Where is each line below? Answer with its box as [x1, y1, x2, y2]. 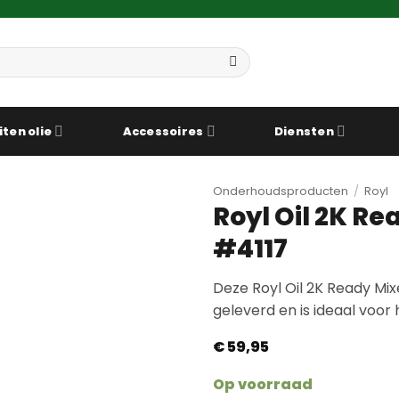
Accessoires [122, 123, 204, 139]
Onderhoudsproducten [213, 183, 348, 199]
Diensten [273, 123, 334, 139]
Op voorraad [213, 373, 313, 395]
